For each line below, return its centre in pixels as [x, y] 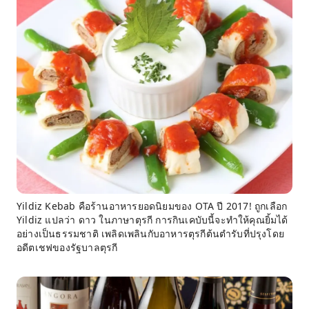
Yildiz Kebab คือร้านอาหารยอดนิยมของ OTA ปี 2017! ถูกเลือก [152, 206]
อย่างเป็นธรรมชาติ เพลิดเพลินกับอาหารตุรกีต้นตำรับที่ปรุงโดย [150, 233]
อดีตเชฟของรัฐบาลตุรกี [67, 247]
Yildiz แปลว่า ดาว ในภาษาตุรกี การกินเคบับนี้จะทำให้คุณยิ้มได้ [152, 220]
